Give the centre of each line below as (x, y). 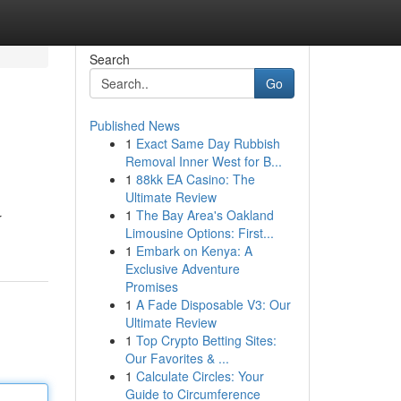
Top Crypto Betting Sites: (206, 340)
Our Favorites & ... (177, 358)
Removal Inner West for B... (203, 161)
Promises (151, 286)
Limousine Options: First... (199, 233)
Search (109, 59)
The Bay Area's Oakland (205, 215)
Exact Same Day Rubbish (208, 143)
